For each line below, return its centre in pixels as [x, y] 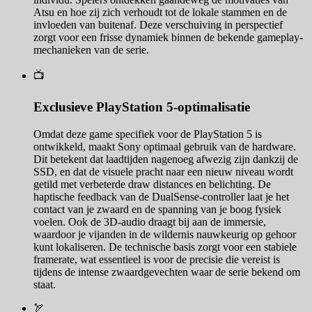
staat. [45, 284]
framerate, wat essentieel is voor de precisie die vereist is [157, 259]
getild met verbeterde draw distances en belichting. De [152, 184]
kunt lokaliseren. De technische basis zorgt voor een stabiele [165, 247]
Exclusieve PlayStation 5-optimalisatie [142, 107]
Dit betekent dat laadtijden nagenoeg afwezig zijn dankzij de [166, 159]
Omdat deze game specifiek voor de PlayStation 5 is [148, 134]
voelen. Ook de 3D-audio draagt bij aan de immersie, [150, 221]
